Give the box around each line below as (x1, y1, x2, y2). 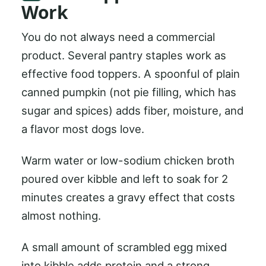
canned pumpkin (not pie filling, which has (21, 85, 236, 99)
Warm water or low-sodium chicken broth (21, 153, 235, 167)
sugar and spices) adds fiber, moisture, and (21, 103, 243, 117)
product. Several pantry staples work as (21, 48, 226, 62)
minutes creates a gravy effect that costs (21, 190, 235, 204)
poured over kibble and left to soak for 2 (21, 172, 228, 185)
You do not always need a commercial (21, 30, 215, 43)
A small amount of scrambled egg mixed (21, 240, 227, 254)
